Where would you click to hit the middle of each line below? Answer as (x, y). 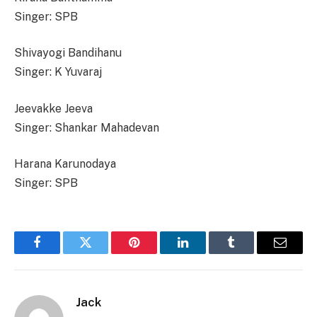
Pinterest (156, 253)
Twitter (103, 253)
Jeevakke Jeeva (53, 108)
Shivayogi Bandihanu (68, 53)
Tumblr (249, 253)
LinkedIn (205, 253)
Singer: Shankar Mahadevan (87, 127)
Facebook (60, 253)
